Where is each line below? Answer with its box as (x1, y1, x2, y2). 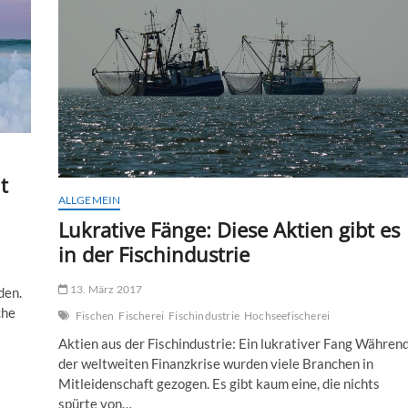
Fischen (75, 308, 115, 322)
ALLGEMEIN (57, 192, 121, 207)
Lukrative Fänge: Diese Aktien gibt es (57, 215, 400, 243)
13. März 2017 (67, 281, 143, 296)
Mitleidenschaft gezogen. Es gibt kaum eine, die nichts (57, 374, 380, 392)
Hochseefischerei (243, 308, 331, 322)
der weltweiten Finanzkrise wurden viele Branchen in (57, 354, 373, 372)
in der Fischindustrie (57, 240, 250, 268)
